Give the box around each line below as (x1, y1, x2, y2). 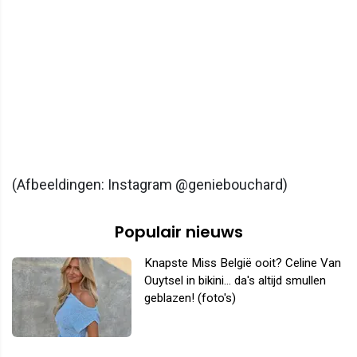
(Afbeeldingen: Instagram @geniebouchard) (12, 175, 288, 193)
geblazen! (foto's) (144, 290, 236, 305)
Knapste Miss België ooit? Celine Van (144, 255, 341, 270)
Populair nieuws (114, 220, 243, 243)
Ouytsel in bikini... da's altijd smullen (144, 273, 326, 288)
